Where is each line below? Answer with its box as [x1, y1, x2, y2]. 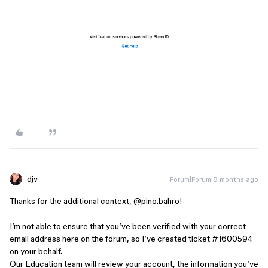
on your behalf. [10, 246, 62, 256]
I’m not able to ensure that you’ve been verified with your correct [10, 221, 246, 231]
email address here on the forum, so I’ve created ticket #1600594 [10, 233, 252, 243]
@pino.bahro [133, 196, 179, 206]
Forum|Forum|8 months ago [170, 175, 258, 183]
